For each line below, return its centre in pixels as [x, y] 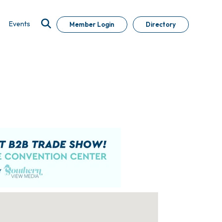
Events [20, 24]
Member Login [92, 24]
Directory [161, 24]
